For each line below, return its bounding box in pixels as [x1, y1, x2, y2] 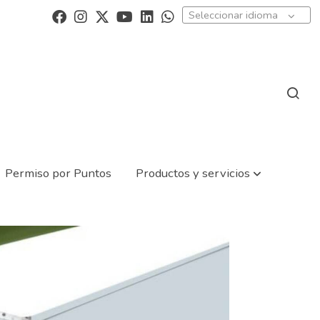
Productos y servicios [136, 164, 251, 181]
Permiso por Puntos [4, 164, 111, 181]
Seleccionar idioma [188, 7, 278, 22]
